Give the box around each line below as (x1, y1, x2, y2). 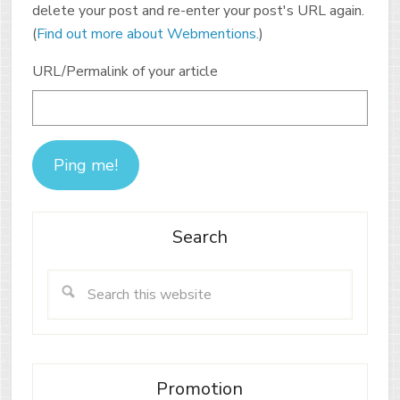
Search (171, 224, 228, 249)
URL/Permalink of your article (31, 61, 218, 81)
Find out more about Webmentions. (36, 23, 259, 44)
